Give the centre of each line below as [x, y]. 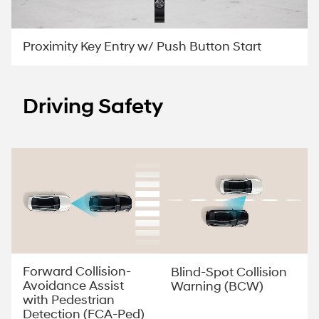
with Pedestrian [69, 300]
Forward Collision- [77, 272]
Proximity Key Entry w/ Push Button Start [142, 46]
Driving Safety [93, 106]
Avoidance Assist [73, 286]
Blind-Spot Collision [229, 272]
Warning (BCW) [217, 286]
